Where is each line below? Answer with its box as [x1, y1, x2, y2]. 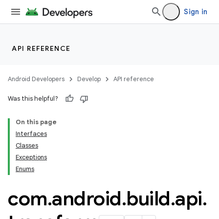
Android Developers [8, 75, 65, 83]
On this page [16, 118, 57, 126]
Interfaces [16, 130, 47, 138]
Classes [16, 141, 38, 150]
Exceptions [16, 153, 47, 161]
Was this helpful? [8, 94, 58, 103]
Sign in [184, 7, 207, 16]
